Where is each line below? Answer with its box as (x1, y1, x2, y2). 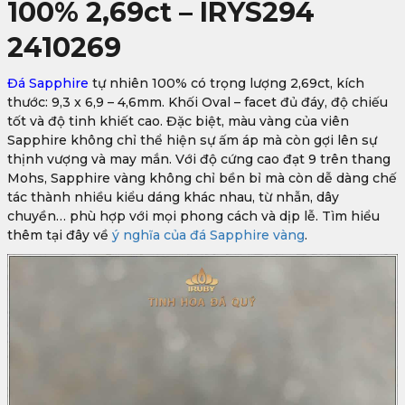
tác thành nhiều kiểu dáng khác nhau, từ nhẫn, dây (7, 189, 339, 206)
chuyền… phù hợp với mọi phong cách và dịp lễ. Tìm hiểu (7, 208, 380, 225)
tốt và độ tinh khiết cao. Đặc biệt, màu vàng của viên (7, 113, 349, 130)
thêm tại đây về (7, 227, 108, 244)
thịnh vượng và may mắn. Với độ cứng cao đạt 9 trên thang (7, 151, 391, 168)
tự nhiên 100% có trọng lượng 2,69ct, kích (92, 75, 364, 92)
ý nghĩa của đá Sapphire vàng (108, 227, 305, 244)
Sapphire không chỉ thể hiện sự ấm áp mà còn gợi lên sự (7, 132, 377, 149)
